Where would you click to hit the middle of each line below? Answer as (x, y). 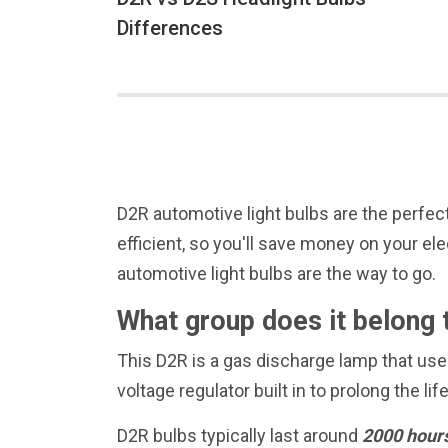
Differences (170, 28)
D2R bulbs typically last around (239, 435)
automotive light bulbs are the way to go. (276, 273)
